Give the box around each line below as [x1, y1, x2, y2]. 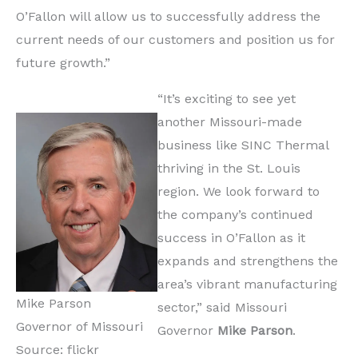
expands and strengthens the [157, 253, 338, 269]
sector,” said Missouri [157, 300, 287, 316]
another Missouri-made [157, 114, 302, 130]
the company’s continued [157, 207, 313, 223]
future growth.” [16, 55, 110, 71]
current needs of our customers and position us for [16, 32, 335, 48]
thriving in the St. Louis [157, 161, 300, 177]
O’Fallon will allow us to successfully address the [16, 9, 320, 25]
